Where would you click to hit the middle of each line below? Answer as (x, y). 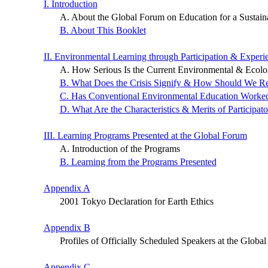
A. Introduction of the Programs (120, 149)
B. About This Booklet (103, 31)
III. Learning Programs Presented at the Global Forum (145, 136)
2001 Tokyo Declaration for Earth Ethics (136, 202)
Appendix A (67, 188)
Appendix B (67, 228)
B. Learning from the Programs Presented (138, 162)
